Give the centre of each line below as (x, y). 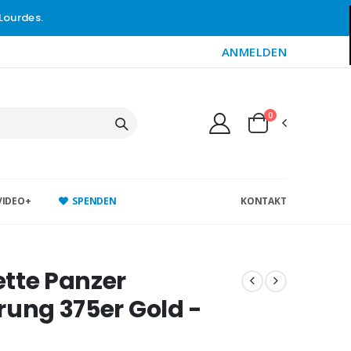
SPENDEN (94, 201)
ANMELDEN (254, 52)
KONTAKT (263, 201)
